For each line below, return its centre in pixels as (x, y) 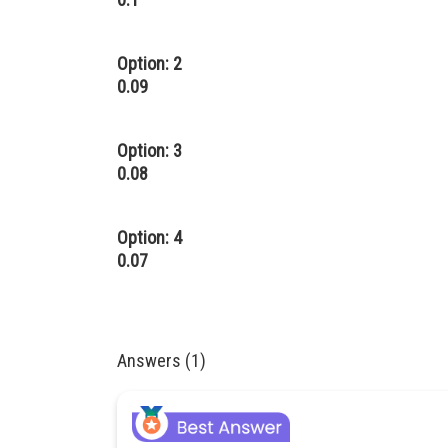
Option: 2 (149, 63)
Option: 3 (149, 150)
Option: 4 (149, 237)
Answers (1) (161, 360)
